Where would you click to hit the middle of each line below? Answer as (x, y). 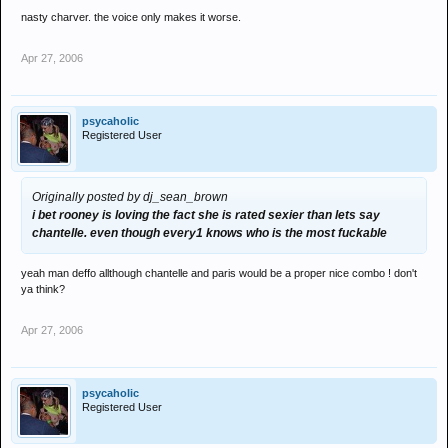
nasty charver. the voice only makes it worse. (131, 17)
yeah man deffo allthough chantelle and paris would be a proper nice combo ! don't (219, 273)
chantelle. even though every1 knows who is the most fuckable (209, 233)
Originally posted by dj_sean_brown (130, 197)
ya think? (43, 289)
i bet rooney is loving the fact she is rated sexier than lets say (206, 215)
